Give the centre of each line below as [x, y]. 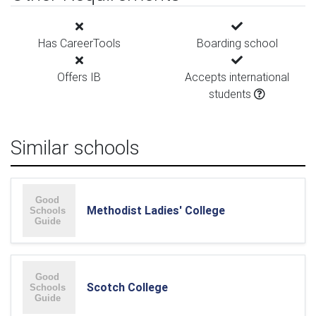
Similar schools [75, 147]
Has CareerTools [79, 43]
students [231, 94]
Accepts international [237, 77]
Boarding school [237, 43]
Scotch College [127, 287]
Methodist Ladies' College [156, 210]
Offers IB [79, 77]
